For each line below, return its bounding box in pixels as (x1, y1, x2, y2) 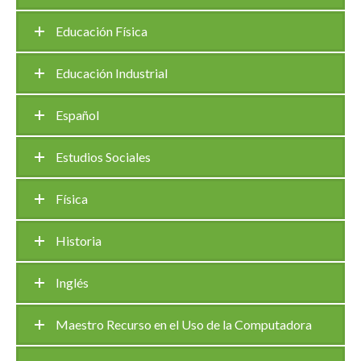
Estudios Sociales (56, 149, 151, 164)
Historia (56, 233, 102, 248)
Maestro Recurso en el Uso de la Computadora (56, 317, 312, 332)
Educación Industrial (56, 65, 168, 81)
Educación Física (56, 23, 147, 39)
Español (56, 107, 99, 122)
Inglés (56, 275, 89, 290)
